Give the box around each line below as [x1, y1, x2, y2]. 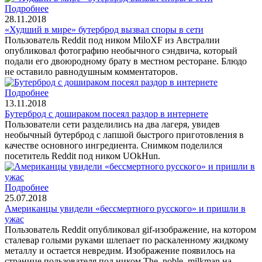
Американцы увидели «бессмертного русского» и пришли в [5, 203, 246, 213]
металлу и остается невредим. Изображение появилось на [5, 245, 235, 256]
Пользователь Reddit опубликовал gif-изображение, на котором [5, 224, 256, 235]
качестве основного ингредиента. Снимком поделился [5, 140, 222, 150]
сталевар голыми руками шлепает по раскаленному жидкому [5, 235, 249, 245]
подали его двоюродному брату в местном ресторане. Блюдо [5, 56, 247, 66]
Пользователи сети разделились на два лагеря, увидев [5, 119, 220, 129]
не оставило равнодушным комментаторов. [5, 66, 178, 77]
